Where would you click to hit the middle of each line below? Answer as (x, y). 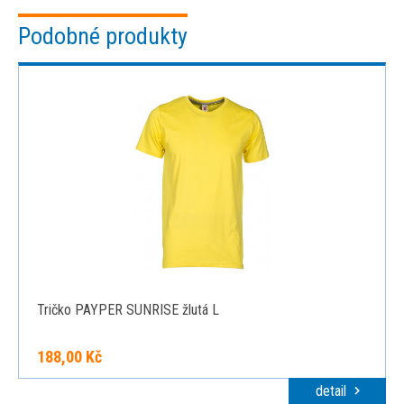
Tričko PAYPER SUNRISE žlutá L (128, 310)
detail (332, 391)
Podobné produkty (103, 36)
